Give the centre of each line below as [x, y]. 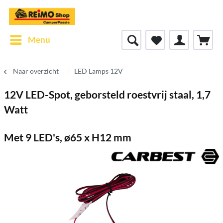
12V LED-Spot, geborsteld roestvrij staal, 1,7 [107, 94]
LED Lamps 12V [99, 71]
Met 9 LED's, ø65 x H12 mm [68, 137]
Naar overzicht [36, 71]
